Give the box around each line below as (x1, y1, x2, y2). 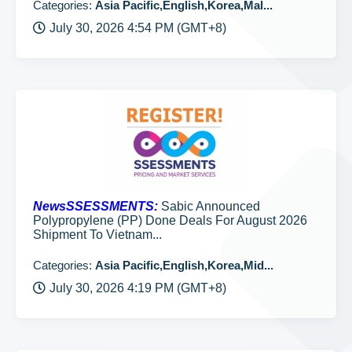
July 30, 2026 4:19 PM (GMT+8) (49, 281, 226, 295)
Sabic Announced (158, 200, 260, 213)
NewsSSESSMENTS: (33, 200, 158, 213)
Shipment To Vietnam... (33, 228, 162, 241)
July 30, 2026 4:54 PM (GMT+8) (49, 21, 226, 35)
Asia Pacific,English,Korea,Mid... (95, 258, 273, 272)
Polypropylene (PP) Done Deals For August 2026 (33, 214, 307, 227)
